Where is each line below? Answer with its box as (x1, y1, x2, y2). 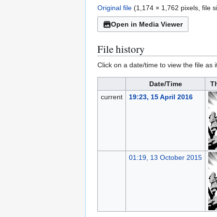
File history (97, 42, 145, 56)
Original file (97, 4, 132, 12)
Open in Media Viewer (111, 20, 183, 29)
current (100, 93, 123, 101)
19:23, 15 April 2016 (128, 93, 193, 101)
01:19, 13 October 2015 (128, 154, 202, 162)
